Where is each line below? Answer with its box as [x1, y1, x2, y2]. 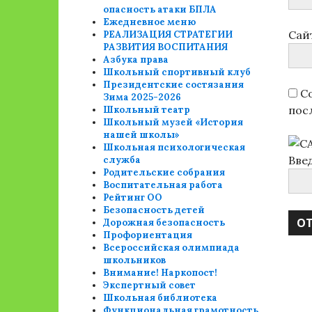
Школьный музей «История [103, 116, 244, 128]
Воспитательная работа [103, 179, 224, 191]
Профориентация [103, 229, 193, 241]
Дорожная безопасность [103, 217, 226, 228]
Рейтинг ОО [103, 192, 163, 203]
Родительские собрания [103, 166, 226, 178]
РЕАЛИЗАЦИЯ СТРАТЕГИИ [103, 29, 233, 40]
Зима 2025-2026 [103, 91, 182, 103]
